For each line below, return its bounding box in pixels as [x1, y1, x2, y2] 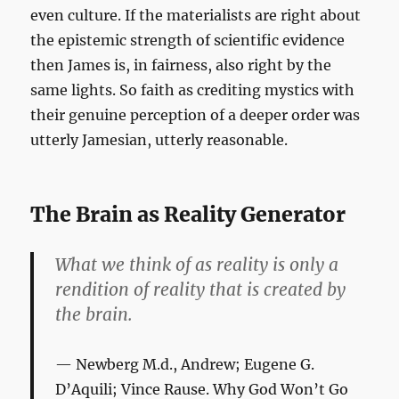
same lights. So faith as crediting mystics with [30, 81, 355, 100]
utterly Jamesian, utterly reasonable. [30, 131, 289, 150]
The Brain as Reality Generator [30, 201, 346, 228]
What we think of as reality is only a [55, 254, 339, 276]
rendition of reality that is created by [55, 279, 346, 301]
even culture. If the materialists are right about [30, 6, 362, 25]
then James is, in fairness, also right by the [30, 56, 332, 75]
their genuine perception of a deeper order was [30, 106, 361, 125]
